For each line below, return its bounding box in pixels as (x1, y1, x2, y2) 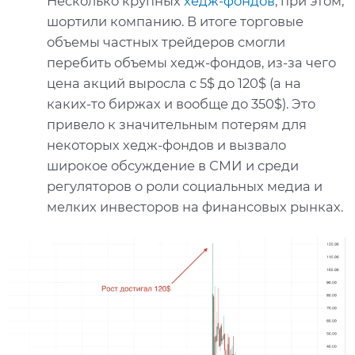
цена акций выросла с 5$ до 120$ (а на (47, 75, 302, 91)
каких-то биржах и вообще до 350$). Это (47, 96, 316, 112)
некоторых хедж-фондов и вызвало (47, 137, 287, 153)
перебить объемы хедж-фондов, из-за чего (47, 55, 337, 71)
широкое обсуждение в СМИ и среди (47, 158, 300, 174)
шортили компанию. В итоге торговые (47, 13, 304, 29)
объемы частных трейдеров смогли (47, 34, 286, 50)
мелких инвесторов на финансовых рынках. (47, 199, 344, 215)
